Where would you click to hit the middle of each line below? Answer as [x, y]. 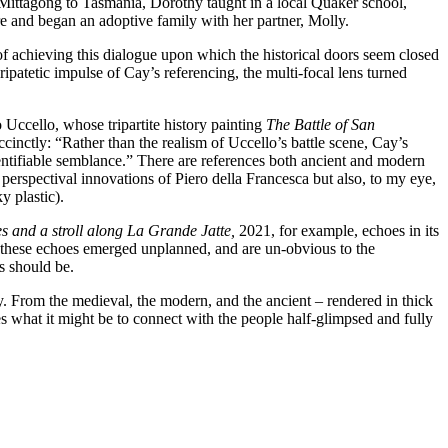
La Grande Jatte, [181, 230]
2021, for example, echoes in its [337, 230]
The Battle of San [320, 124]
